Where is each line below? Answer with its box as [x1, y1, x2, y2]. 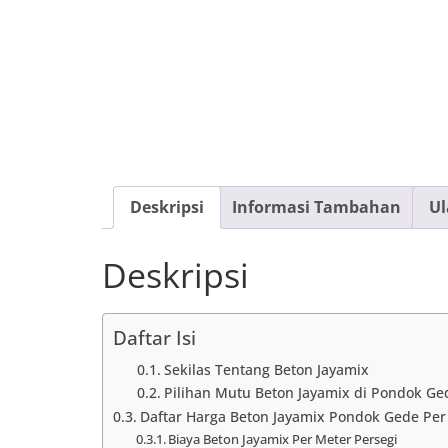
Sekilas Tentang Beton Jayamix [163, 359, 369, 379]
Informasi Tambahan [232, 196, 401, 218]
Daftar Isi [113, 324, 196, 352]
